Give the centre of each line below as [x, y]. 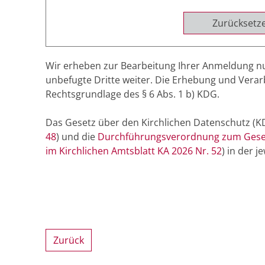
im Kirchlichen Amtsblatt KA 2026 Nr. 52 [134, 151]
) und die [77, 137]
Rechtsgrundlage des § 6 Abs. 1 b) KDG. [132, 94]
